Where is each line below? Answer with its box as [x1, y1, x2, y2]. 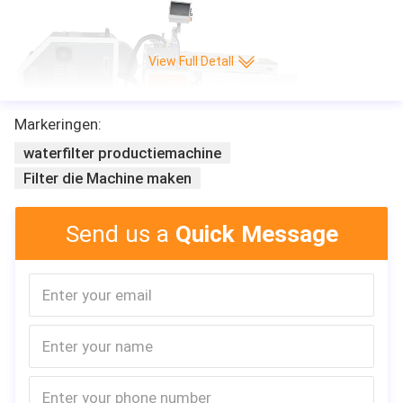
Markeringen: [14, 114, 102, 133]
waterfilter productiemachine [23, 143, 221, 162]
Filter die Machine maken [23, 168, 192, 187]
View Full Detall [148, 54, 234, 69]
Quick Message [175, 219, 338, 247]
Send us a [65, 219, 175, 247]
